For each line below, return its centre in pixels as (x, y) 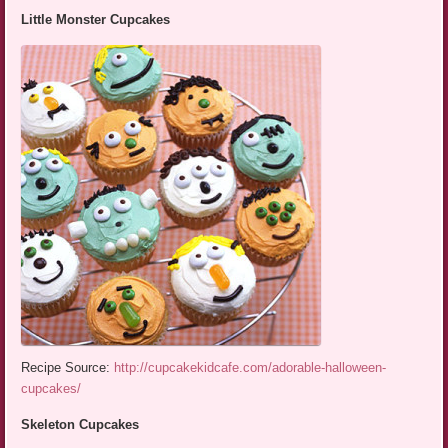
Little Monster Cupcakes (96, 19)
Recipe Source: (68, 368)
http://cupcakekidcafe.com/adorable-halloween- (250, 368)
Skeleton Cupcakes (80, 425)
